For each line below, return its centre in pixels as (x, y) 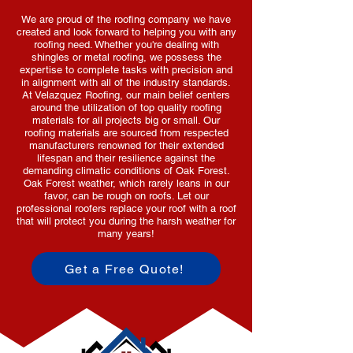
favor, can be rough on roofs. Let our (126, 196)
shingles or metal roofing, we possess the (126, 57)
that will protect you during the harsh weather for (126, 221)
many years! (126, 234)
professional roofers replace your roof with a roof (126, 208)
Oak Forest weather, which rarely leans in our (126, 183)
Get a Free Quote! (124, 269)
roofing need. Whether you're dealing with (126, 45)
